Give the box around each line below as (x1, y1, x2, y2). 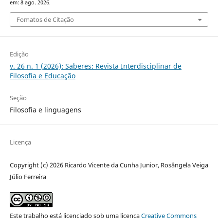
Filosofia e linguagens (9, 105, 81, 115)
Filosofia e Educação (9, 71, 75, 81)
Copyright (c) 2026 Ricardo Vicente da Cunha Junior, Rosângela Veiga (9, 161, 208, 170)
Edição (9, 50, 29, 59)
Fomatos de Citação (16, 15, 74, 24)
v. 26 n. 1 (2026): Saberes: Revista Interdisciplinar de (9, 61, 182, 71)
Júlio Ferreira (9, 172, 46, 182)
